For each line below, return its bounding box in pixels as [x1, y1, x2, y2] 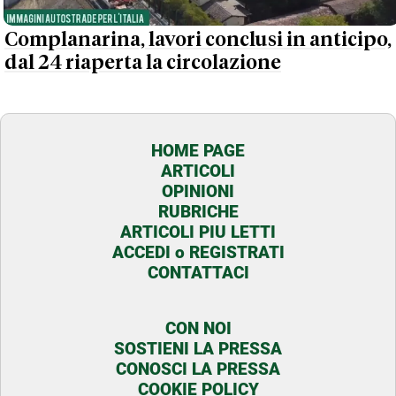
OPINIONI [162, 180, 234, 202]
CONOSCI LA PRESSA [116, 358, 280, 379]
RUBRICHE [157, 201, 239, 222]
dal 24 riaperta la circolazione [4, 53, 281, 74]
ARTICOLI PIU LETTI [120, 221, 276, 242]
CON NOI [164, 317, 232, 339]
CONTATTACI [147, 262, 249, 283]
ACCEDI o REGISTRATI [111, 241, 285, 263]
